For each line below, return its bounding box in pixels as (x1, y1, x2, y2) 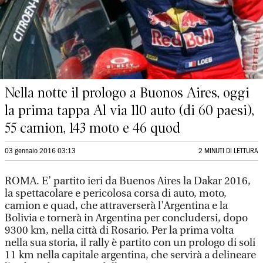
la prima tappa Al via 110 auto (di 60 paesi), (5, 102, 254, 119)
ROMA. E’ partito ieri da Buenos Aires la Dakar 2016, (5, 175, 251, 187)
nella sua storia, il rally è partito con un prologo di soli (5, 237, 255, 249)
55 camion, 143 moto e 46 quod (5, 120, 180, 136)
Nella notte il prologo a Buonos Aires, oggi (5, 85, 249, 101)
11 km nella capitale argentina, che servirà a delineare (5, 249, 256, 261)
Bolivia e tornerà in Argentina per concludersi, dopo (5, 212, 248, 224)
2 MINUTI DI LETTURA (198, 148, 258, 154)
